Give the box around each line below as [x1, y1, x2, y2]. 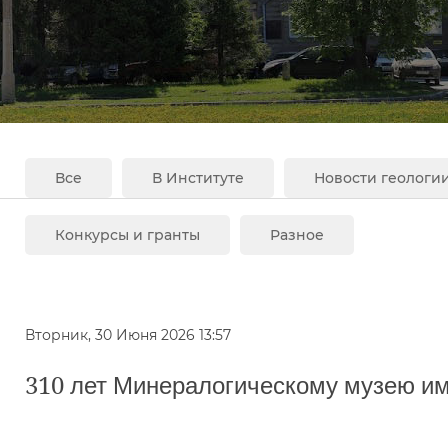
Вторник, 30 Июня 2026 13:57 [25, 326, 231, 344]
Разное [270, 226, 324, 244]
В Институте [152, 169, 244, 187]
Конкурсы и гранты [55, 226, 200, 244]
